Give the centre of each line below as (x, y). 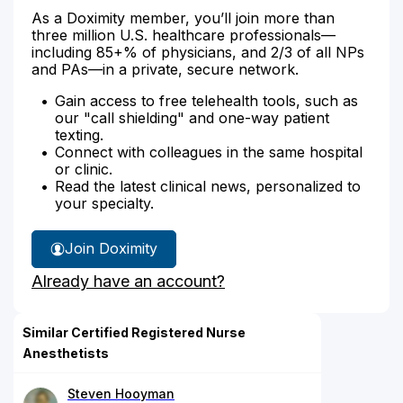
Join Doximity (111, 248)
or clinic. (84, 169)
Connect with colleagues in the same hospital (209, 152)
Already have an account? (128, 281)
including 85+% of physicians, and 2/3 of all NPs (198, 52)
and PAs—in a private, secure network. (165, 69)
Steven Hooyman (121, 393)
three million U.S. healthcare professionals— (184, 35)
